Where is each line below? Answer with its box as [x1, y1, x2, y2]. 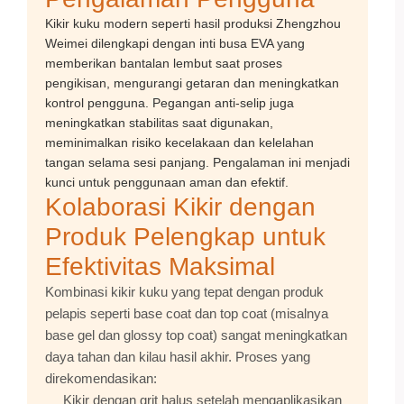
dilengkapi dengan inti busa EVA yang [87, 36, 305, 50]
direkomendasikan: [45, 371, 157, 386]
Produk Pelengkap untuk [45, 223, 326, 251]
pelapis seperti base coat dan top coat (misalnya [45, 306, 328, 321]
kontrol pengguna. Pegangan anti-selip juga [45, 96, 294, 110]
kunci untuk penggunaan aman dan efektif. [45, 175, 289, 189]
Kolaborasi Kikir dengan [45, 193, 316, 221]
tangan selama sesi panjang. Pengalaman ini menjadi [45, 155, 350, 170]
